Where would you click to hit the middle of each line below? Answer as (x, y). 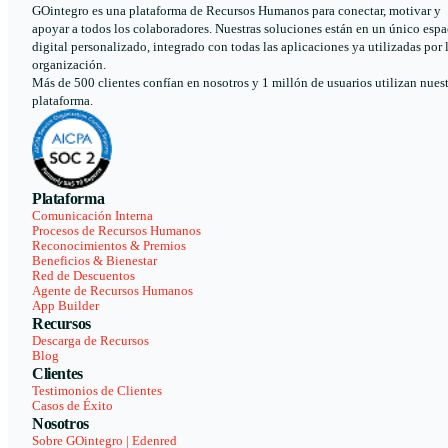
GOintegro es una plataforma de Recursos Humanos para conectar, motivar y (236, 10)
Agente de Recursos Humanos (112, 290)
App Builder (65, 305)
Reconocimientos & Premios (109, 245)
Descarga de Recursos (90, 340)
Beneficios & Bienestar (94, 260)
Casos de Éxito (72, 405)
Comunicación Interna (92, 215)
